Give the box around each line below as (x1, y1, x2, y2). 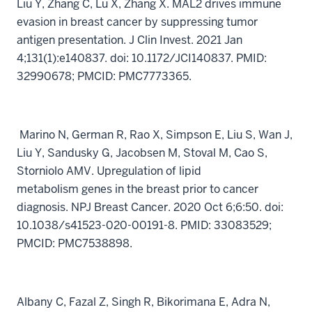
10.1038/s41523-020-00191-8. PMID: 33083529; (17, 218, 272, 233)
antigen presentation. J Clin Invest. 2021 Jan (17, 33, 242, 47)
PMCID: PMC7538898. (17, 236, 135, 251)
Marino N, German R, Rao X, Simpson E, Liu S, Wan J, (17, 127, 292, 142)
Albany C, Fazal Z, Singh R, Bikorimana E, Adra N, (17, 295, 270, 309)
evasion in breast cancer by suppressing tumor (17, 15, 258, 29)
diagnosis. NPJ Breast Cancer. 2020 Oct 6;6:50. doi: (17, 200, 283, 214)
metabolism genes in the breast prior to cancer (17, 182, 258, 196)
